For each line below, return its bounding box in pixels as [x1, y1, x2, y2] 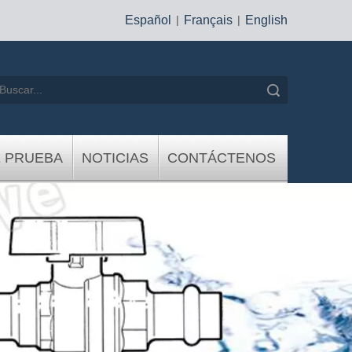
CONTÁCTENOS [167, 150, 276, 166]
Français [184, 13, 233, 27]
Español [125, 13, 171, 27]
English [245, 13, 288, 27]
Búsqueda [182, 83, 228, 96]
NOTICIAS [82, 150, 148, 166]
